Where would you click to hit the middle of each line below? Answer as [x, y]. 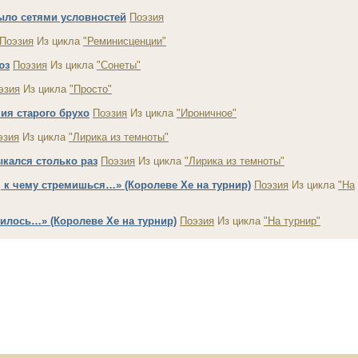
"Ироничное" [207, 113]
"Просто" [91, 89]
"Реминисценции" [125, 41]
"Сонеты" [119, 65]
